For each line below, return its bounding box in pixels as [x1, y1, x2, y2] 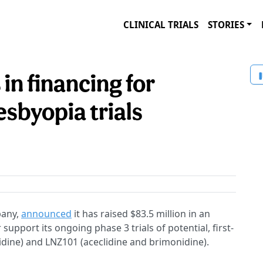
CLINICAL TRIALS [123, 18, 199, 31]
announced [21, 207, 72, 221]
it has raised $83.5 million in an [72, 207, 210, 221]
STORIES [208, 18, 245, 31]
